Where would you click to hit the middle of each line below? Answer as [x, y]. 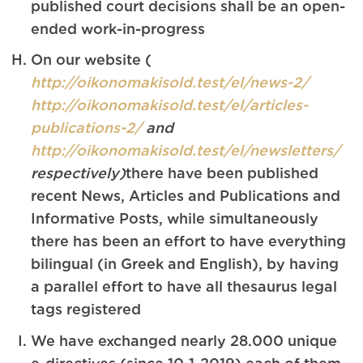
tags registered [86, 309]
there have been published [222, 173]
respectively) [79, 173]
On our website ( [92, 60]
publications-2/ [87, 128]
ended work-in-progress [118, 28]
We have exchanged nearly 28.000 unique [184, 340]
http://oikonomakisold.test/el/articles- [170, 105]
